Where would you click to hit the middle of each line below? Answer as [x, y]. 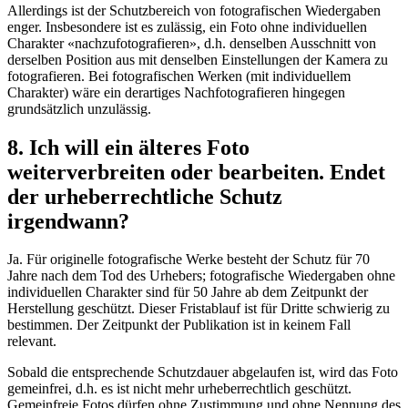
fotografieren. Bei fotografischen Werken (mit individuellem [179, 76]
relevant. [34, 342]
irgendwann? [68, 221]
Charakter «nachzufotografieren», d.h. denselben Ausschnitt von [192, 43]
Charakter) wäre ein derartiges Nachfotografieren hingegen [176, 92]
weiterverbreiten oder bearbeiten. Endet [196, 172]
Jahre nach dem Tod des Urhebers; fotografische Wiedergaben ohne [201, 276]
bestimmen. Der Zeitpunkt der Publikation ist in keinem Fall [179, 325]
